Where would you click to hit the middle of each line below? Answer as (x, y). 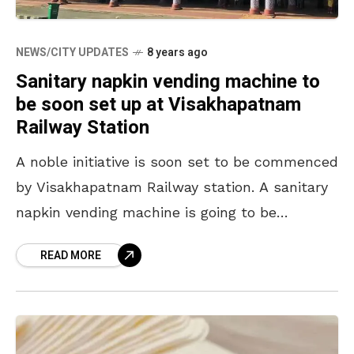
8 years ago (177, 52)
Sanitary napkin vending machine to (168, 81)
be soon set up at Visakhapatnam (158, 104)
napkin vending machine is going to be (146, 212)
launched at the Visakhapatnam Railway (154, 237)
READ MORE (71, 255)
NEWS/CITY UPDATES (72, 52)
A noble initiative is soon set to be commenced (177, 161)
